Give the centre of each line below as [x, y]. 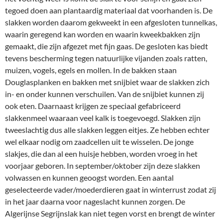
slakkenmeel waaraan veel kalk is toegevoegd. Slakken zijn [103, 117]
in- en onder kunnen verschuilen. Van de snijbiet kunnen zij [105, 94]
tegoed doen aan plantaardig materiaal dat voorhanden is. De [109, 10]
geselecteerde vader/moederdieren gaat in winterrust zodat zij [111, 189]
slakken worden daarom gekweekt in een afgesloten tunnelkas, [111, 22]
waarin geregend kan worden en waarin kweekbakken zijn [103, 34]
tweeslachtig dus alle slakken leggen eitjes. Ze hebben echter [107, 129]
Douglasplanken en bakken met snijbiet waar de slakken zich [107, 82]
